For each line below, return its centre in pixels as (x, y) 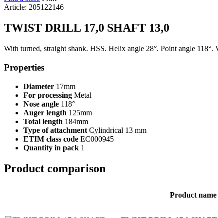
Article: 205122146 (34, 7)
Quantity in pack (51, 147)
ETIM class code (51, 139)
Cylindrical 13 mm (117, 130)
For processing (48, 95)
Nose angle (41, 104)
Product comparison (55, 168)
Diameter (39, 86)
